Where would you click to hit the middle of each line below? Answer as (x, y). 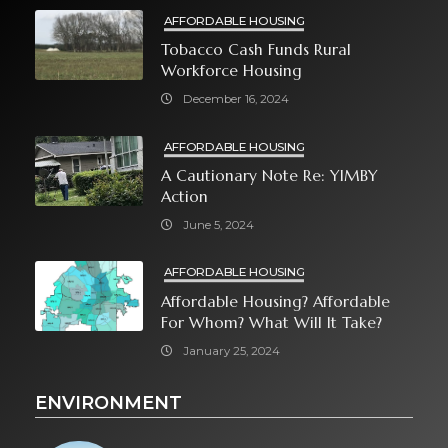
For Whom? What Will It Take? (271, 323)
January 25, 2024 (231, 351)
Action (184, 197)
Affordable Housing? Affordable (275, 302)
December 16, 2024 (235, 99)
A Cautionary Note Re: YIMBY (269, 176)
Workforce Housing (231, 71)
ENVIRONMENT (108, 403)
